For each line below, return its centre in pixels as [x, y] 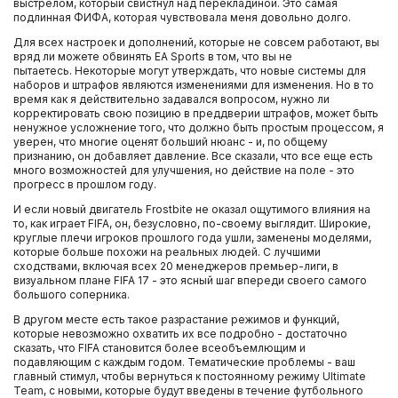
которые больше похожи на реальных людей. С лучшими [167, 252]
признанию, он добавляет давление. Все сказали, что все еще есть [193, 156]
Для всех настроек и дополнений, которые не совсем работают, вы [196, 42]
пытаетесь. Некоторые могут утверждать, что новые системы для [190, 71]
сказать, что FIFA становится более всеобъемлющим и [159, 348]
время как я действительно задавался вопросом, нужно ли [171, 99]
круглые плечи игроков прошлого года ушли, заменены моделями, [192, 238]
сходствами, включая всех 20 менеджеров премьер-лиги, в [176, 266]
